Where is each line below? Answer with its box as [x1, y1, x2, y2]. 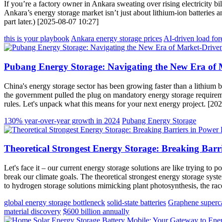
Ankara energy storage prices [71, 34, 162, 43]
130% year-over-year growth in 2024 [4, 116, 120, 125]
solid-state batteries [107, 198, 166, 207]
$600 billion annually [63, 207, 129, 216]
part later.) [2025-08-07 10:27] [4, 17, 99, 26]
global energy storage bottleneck [4, 198, 105, 207]
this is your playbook [4, 34, 69, 43]
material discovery [4, 207, 61, 216]
